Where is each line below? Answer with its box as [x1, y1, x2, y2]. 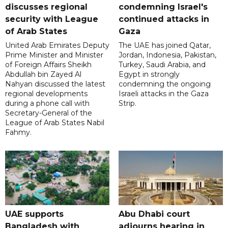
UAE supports [5, 209, 64, 219]
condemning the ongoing [118, 79, 211, 89]
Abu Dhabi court [118, 209, 190, 219]
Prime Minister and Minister [5, 50, 103, 60]
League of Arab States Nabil [5, 118, 104, 128]
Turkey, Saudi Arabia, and [118, 60, 206, 70]
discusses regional [5, 2, 88, 12]
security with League [5, 14, 98, 24]
